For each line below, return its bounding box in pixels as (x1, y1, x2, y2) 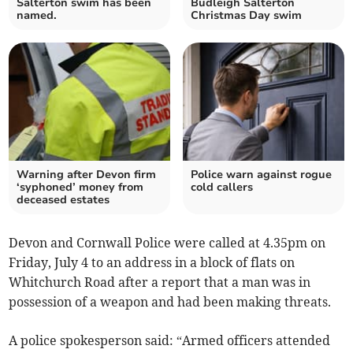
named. (17, 8, 58, 24)
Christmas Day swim (191, 8, 302, 24)
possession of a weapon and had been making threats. (9, 294, 332, 310)
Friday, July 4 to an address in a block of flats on (9, 255, 295, 271)
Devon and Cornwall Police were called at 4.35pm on (9, 235, 326, 251)
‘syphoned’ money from (17, 180, 144, 195)
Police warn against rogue (191, 167, 332, 183)
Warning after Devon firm (17, 167, 157, 183)
